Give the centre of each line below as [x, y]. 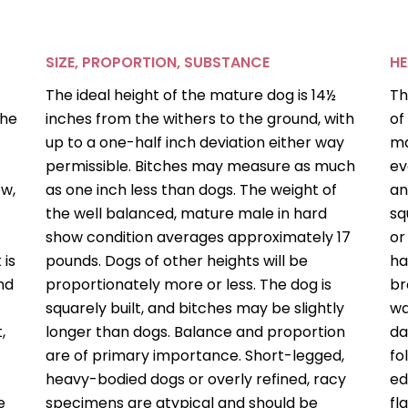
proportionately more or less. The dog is [189, 285]
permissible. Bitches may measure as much [201, 167]
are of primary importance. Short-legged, [195, 356]
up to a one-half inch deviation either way [195, 143]
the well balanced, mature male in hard [187, 214]
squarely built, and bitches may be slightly [195, 309]
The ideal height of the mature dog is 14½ [191, 96]
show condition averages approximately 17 [199, 238]
